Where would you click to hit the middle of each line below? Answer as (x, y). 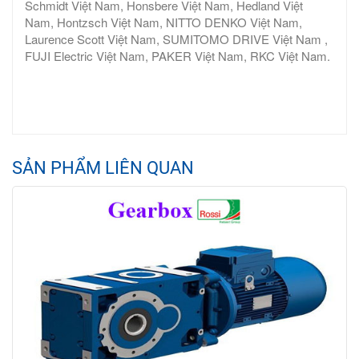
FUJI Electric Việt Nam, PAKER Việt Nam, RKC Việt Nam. (177, 56)
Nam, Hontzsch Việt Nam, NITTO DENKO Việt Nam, (163, 22)
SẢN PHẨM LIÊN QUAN (103, 168)
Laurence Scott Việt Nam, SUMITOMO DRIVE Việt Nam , (176, 39)
